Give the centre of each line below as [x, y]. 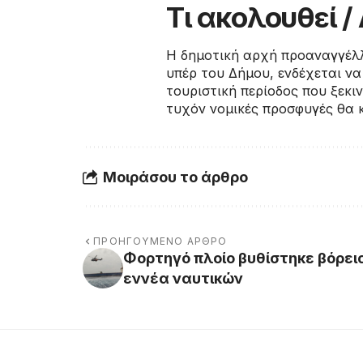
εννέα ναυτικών [183, 279]
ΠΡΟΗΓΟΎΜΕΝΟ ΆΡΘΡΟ [160, 241]
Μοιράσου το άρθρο [175, 177]
